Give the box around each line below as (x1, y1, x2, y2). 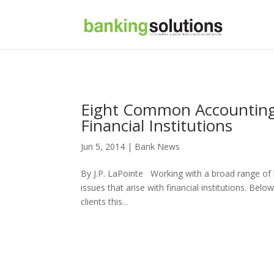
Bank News (135, 141, 180, 152)
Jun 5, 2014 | (81, 141, 135, 152)
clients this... (81, 196, 128, 207)
